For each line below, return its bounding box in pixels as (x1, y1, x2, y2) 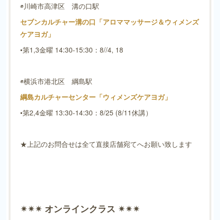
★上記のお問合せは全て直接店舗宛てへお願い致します (20, 139, 192, 149)
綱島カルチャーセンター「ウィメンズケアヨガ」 (20, 92, 171, 102)
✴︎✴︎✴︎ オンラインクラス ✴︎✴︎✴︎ (20, 202, 140, 216)
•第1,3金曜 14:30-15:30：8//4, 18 (20, 45, 123, 55)
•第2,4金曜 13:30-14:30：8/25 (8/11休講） (20, 108, 152, 118)
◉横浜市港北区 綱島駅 (20, 76, 99, 86)
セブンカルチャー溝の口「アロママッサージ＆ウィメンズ (20, 17, 199, 27)
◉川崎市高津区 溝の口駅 (20, 1, 106, 11)
